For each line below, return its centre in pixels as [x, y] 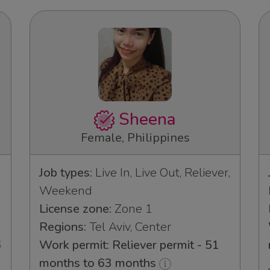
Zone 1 [132, 209]
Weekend [66, 190]
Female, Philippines [135, 137]
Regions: [63, 227]
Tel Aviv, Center [129, 227]
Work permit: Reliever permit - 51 [129, 245]
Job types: [66, 172]
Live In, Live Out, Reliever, [161, 172]
